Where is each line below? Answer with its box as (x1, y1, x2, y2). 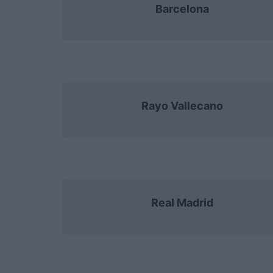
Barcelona (155, 2, 209, 15)
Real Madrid (151, 196, 213, 209)
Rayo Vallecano (141, 99, 223, 112)
